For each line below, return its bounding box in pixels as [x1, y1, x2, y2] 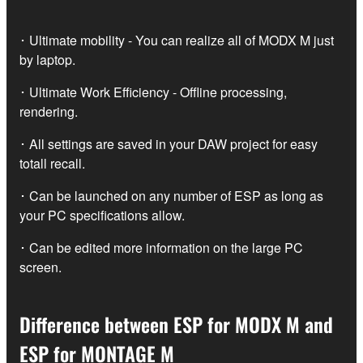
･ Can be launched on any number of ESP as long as [19, 186, 323, 206]
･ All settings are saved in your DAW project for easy [19, 135, 318, 154]
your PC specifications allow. [19, 206, 185, 225]
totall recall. [19, 154, 85, 173]
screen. [19, 258, 62, 277]
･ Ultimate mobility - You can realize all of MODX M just [19, 31, 334, 50]
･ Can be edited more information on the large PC [19, 238, 303, 258]
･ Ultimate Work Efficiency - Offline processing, [19, 83, 287, 102]
